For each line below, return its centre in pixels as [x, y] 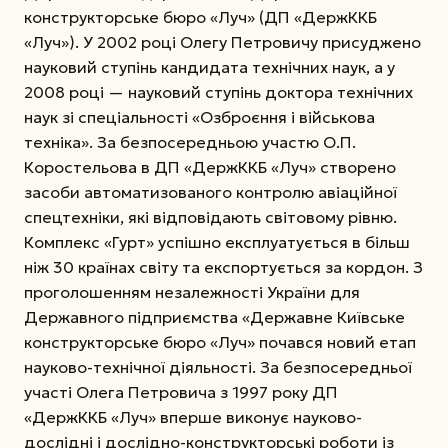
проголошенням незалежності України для [192, 292]
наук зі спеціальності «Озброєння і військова [199, 117]
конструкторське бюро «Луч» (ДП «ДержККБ [200, 17]
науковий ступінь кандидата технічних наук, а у [209, 67]
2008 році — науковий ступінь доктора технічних [218, 92]
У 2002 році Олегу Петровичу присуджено [252, 42]
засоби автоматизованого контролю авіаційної [210, 192]
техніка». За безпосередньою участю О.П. [190, 142]
